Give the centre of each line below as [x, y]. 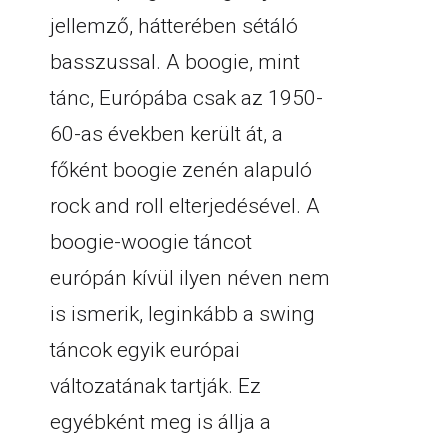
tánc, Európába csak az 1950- [186, 98]
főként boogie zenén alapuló [181, 170]
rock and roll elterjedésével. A [185, 206]
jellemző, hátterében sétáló [174, 26]
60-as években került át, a [166, 134]
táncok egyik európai [145, 350]
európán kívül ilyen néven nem [190, 278]
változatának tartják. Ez [155, 386]
